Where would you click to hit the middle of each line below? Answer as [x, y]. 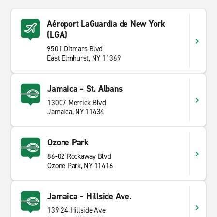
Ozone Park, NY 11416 [80, 166]
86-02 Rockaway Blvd [79, 156]
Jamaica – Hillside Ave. [90, 196]
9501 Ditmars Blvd [75, 49]
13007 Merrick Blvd [77, 103]
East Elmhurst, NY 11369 [84, 58]
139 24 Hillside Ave [77, 210]
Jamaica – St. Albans [85, 89]
